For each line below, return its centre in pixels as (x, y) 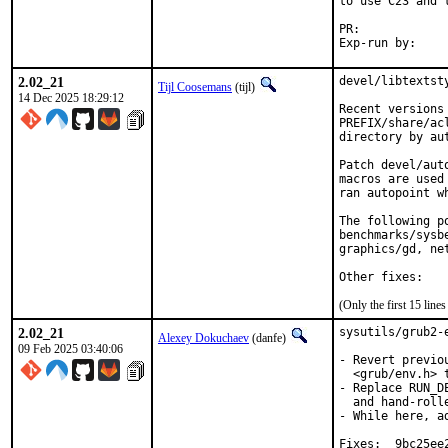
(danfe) (269, 338)
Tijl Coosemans (195, 87)
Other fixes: (381, 277)
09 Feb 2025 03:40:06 (70, 349)
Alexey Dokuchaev (203, 338)
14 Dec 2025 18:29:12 (71, 98)
